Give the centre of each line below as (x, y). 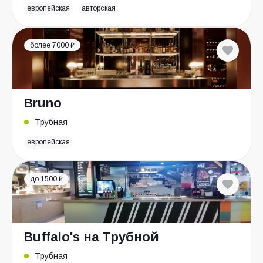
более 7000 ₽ (53, 45)
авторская (99, 8)
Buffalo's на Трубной (92, 237)
